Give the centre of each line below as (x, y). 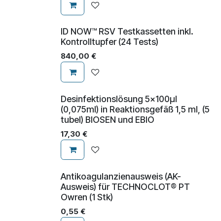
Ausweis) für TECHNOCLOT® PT (125, 186)
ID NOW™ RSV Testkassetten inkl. (127, 32)
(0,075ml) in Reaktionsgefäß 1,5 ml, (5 (135, 109)
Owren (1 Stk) (87, 197)
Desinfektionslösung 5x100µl (119, 99)
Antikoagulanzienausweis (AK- (121, 176)
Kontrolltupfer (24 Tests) (110, 42)
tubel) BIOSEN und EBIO (108, 119)
